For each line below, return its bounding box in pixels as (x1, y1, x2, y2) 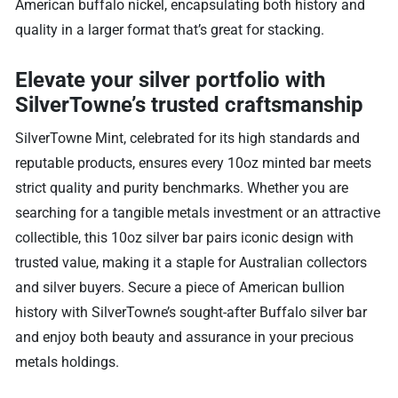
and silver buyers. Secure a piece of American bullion (15, 278, 346, 296)
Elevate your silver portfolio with (15, 67, 326, 92)
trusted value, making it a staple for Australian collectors (15, 253, 368, 271)
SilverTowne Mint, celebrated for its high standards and (15, 129, 361, 147)
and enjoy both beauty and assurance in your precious (15, 328, 354, 346)
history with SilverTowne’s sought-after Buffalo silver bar (15, 303, 368, 321)
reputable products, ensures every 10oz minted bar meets (15, 154, 372, 171)
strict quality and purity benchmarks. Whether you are (15, 179, 349, 196)
